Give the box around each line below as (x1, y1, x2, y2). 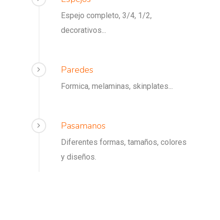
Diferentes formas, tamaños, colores (61, 137, 187, 147)
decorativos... (61, 26, 106, 35)
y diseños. (61, 152, 96, 162)
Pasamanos (61, 120, 106, 132)
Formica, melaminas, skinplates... (61, 82, 173, 91)
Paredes (61, 64, 93, 76)
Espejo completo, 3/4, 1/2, (61, 11, 152, 21)
